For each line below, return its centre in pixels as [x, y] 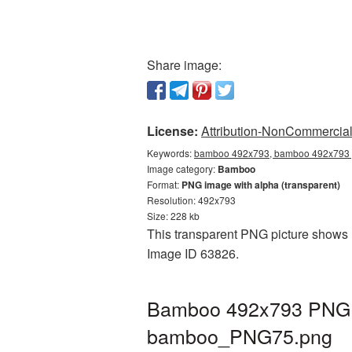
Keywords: [170, 153]
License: [172, 131]
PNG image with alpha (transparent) [261, 185]
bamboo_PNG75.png [240, 335]
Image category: [182, 169]
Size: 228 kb [173, 216]
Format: [164, 184]
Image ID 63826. [193, 253]
